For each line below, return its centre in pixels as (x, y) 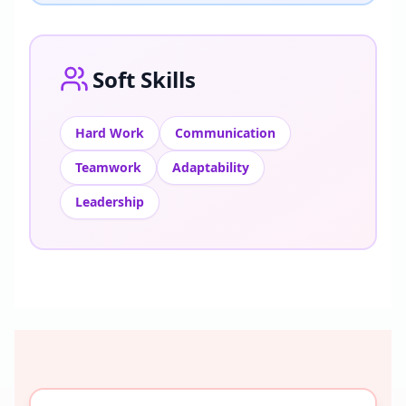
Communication (225, 133)
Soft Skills (144, 79)
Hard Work (110, 133)
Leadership (110, 202)
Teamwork (108, 167)
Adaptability (211, 167)
